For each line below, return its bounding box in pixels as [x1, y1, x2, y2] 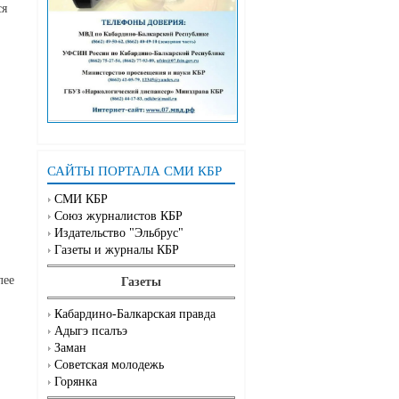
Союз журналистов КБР [54, 209, 183, 224]
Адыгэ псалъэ [54, 324, 127, 338]
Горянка [54, 375, 97, 389]
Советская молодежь [54, 358, 164, 372]
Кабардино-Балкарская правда [54, 307, 216, 322]
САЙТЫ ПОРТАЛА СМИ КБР [47, 164, 222, 179]
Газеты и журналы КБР [54, 243, 179, 257]
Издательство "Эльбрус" [54, 226, 183, 240]
